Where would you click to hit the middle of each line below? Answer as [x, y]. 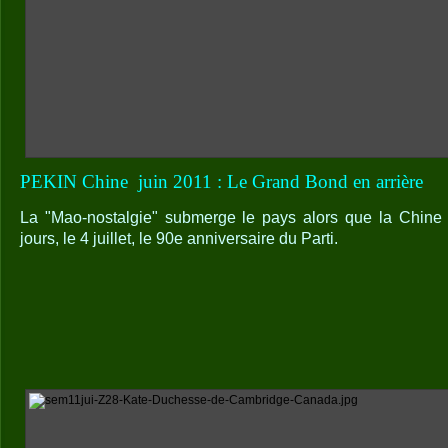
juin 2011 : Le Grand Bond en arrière [283, 181]
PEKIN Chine [76, 181]
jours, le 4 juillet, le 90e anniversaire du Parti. [179, 239]
